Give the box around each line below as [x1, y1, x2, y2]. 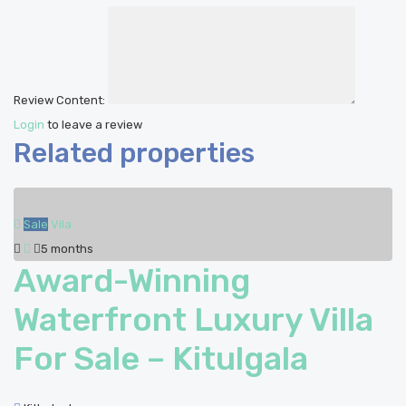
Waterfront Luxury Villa [14, 300, 373, 339]
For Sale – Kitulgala [14, 339, 308, 378]
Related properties [14, 137, 255, 169]
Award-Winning [14, 261, 250, 300]
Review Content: [14, 93, 105, 107]
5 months [41, 242, 93, 256]
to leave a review [44, 118, 142, 131]
